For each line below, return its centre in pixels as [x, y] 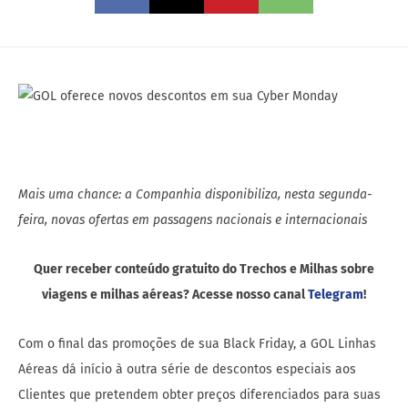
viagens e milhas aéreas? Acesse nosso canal [175, 295]
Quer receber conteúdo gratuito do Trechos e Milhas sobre [204, 270]
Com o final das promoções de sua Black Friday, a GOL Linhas [197, 344]
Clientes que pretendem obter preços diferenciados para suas [199, 395]
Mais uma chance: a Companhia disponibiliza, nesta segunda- [195, 195]
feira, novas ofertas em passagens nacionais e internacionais [193, 220]
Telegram [336, 295]
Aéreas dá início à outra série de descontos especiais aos [187, 370]
